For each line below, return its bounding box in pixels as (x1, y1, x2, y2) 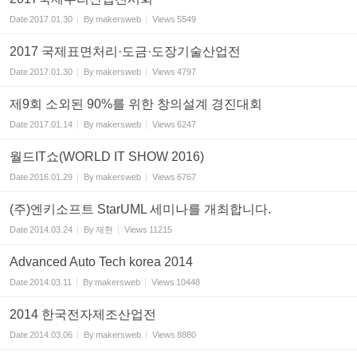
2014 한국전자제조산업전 (10, 308, 156, 322)
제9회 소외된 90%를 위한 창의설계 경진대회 (10, 97, 262, 112)
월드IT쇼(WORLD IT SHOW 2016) (10, 150, 204, 164)
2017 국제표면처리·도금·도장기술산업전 (10, 45, 241, 59)
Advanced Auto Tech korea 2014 (10, 255, 193, 269)
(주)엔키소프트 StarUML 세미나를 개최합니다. (10, 202, 271, 217)
